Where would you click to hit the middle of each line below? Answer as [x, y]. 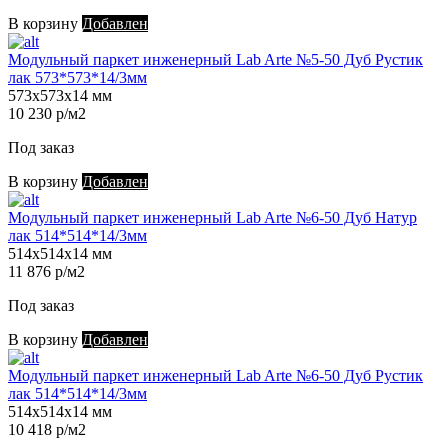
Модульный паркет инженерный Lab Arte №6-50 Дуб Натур [212, 218]
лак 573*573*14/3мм [77, 78]
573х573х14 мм [60, 96]
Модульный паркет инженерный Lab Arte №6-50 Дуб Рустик [215, 376]
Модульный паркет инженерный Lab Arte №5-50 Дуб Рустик [215, 60]
